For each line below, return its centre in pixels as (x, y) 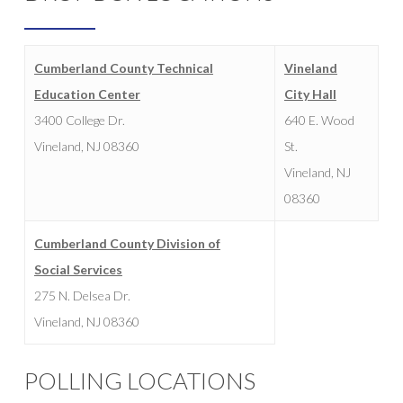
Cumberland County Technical (123, 68)
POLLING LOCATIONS (139, 381)
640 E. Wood (319, 121)
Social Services (78, 270)
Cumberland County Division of (127, 244)
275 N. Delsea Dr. (82, 296)
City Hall (310, 94)
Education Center (87, 94)
